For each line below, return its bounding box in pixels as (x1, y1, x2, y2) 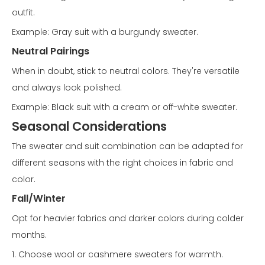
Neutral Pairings (12, 44, 89, 59)
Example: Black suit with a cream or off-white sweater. (12, 101, 237, 114)
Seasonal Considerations (12, 118, 167, 135)
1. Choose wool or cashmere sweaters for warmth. (12, 248, 223, 261)
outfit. (12, 7, 35, 19)
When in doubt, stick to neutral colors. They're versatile (12, 65, 240, 77)
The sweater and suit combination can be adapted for (12, 140, 243, 153)
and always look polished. (12, 82, 122, 94)
